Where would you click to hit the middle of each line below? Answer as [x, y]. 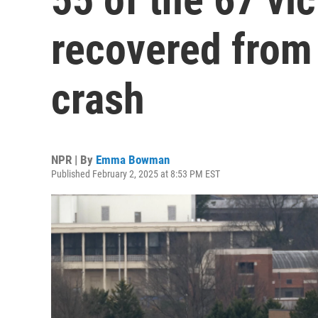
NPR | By [73, 160]
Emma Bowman [133, 160]
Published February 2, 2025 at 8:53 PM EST [136, 174]
